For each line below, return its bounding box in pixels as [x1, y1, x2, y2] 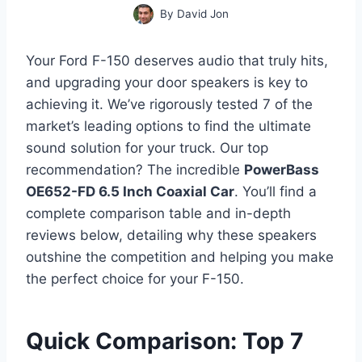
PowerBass [244, 162, 319, 179]
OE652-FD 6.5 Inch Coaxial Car [26, 183, 234, 200]
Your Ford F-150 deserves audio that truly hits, [26, 53, 328, 69]
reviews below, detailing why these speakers [26, 227, 317, 244]
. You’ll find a [234, 183, 317, 200]
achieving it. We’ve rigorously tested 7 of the [26, 96, 313, 113]
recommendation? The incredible [26, 162, 244, 179]
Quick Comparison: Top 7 [26, 327, 304, 356]
